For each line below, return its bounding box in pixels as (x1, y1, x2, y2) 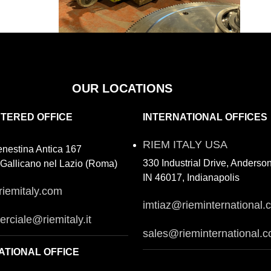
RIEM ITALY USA (143, 139, 227, 151)
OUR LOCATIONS (72, 82, 172, 95)
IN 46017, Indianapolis (143, 172, 240, 183)
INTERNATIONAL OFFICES (143, 112, 267, 122)
